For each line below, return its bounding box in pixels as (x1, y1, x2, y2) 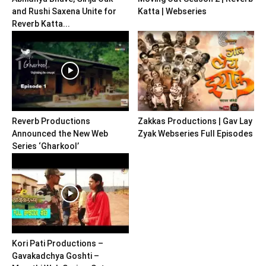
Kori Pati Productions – (12, 239, 103, 249)
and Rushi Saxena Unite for (12, 6, 116, 16)
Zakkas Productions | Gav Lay (137, 116, 252, 126)
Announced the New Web (12, 129, 108, 139)
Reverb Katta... (12, 18, 70, 28)
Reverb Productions (12, 116, 90, 126)
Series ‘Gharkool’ (12, 141, 79, 151)
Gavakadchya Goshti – (12, 251, 99, 261)
